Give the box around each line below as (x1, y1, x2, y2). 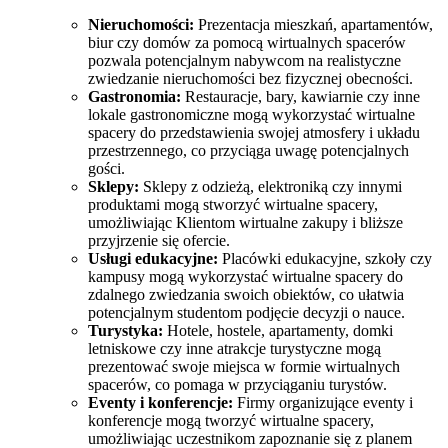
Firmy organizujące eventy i (233, 394, 413, 412)
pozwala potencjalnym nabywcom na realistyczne (88, 52, 401, 70)
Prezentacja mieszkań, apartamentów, (194, 16, 433, 34)
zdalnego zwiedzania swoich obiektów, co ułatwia (88, 286, 404, 304)
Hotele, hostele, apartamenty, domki (163, 322, 393, 340)
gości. (88, 160, 125, 178)
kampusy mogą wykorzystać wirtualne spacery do (88, 268, 403, 286)
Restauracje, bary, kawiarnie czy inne (181, 88, 420, 106)
